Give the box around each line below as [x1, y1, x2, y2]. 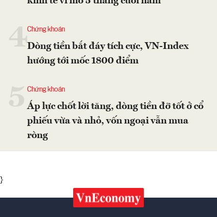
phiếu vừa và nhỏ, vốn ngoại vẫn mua [27, 116, 188, 126]
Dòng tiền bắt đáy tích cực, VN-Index [27, 41, 189, 51]
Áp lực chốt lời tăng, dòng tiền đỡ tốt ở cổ [27, 101, 203, 111]
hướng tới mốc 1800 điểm [27, 56, 139, 66]
